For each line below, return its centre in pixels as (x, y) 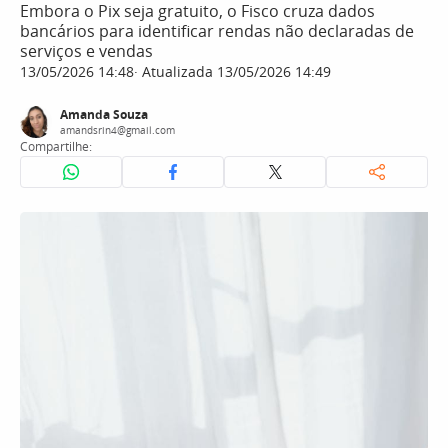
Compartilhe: (56, 146)
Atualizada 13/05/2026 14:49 (234, 71)
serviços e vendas (86, 51)
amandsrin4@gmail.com (117, 130)
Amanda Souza (104, 114)
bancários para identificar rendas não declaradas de (217, 31)
